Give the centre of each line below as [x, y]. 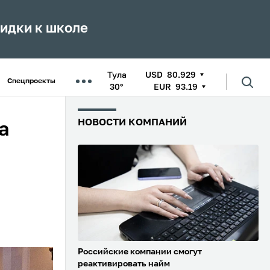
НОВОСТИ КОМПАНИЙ [132, 123]
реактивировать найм [124, 264]
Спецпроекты [31, 81]
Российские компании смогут [140, 252]
